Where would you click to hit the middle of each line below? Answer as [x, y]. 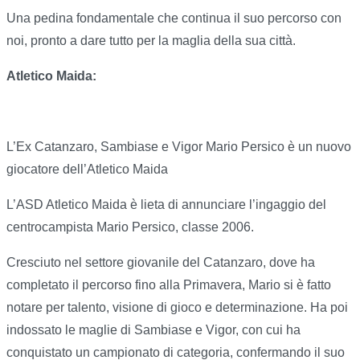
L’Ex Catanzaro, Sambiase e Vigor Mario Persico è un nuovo [179, 147]
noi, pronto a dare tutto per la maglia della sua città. [151, 41]
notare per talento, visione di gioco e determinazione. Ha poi [177, 308]
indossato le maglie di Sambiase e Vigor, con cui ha [153, 330]
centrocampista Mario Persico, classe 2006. [130, 227]
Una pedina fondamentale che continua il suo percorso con [174, 18]
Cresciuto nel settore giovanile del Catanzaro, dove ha [161, 263]
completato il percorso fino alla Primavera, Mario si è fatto [169, 285]
